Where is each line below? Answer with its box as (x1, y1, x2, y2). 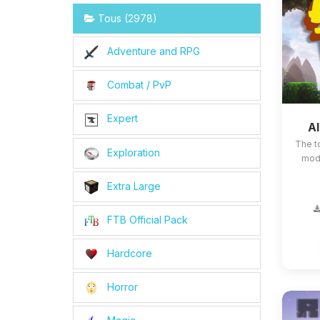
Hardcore (104, 247, 152, 260)
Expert (104, 112, 138, 125)
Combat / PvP (104, 79, 171, 91)
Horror (104, 281, 138, 294)
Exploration (104, 146, 160, 159)
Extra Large (104, 179, 161, 192)
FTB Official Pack (104, 213, 188, 226)
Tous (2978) (95, 12, 157, 24)
